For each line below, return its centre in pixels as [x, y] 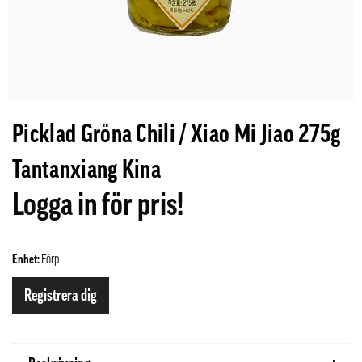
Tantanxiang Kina [87, 170]
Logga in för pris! [98, 204]
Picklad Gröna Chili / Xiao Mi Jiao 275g [177, 134]
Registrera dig [61, 296]
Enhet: [27, 259]
